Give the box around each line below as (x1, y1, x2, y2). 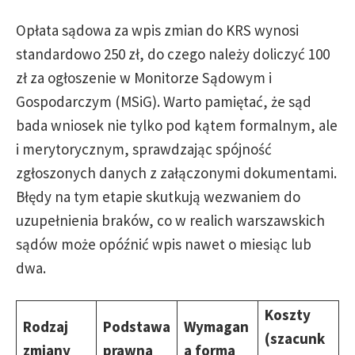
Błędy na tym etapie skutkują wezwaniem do (16, 187, 300, 206)
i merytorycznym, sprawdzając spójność (16, 139, 272, 158)
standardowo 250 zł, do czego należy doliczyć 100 (16, 44, 330, 63)
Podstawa (103, 317, 170, 336)
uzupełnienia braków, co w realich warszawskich (16, 211, 325, 230)
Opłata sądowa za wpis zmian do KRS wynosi (16, 21, 299, 40)
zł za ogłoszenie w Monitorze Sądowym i (16, 68, 272, 87)
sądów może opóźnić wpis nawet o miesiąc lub (16, 235, 311, 254)
